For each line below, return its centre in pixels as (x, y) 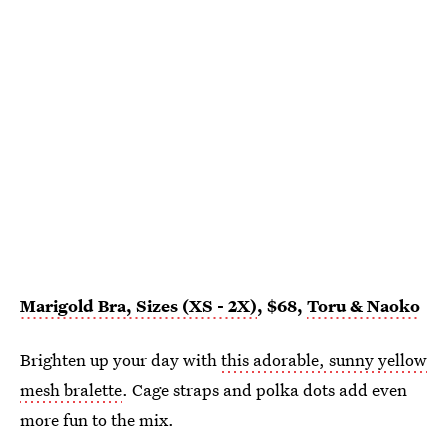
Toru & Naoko (363, 305)
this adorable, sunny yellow (324, 359)
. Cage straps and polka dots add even (264, 389)
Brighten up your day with (120, 359)
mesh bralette (71, 389)
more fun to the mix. (97, 419)
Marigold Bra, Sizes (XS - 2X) (138, 305)
